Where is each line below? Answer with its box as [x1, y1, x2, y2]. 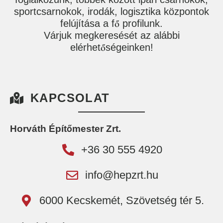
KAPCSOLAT [30, 91, 110, 105]
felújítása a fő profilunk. [60, 17, 163, 29]
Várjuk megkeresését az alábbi [43, 29, 180, 41]
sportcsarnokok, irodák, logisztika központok [14, 5, 209, 17]
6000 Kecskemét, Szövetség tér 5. [39, 194, 204, 207]
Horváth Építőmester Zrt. [10, 123, 121, 134]
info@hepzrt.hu [85, 168, 158, 181]
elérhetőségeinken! [70, 41, 153, 53]
